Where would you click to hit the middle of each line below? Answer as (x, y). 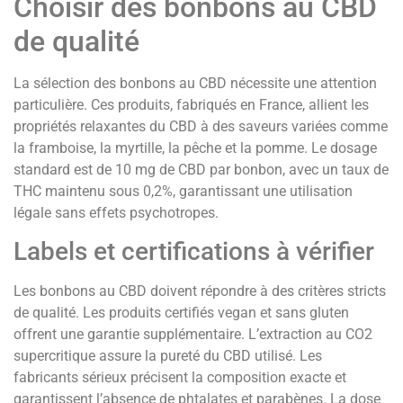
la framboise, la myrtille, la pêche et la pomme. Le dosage (195, 148)
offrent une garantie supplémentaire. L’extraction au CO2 (193, 335)
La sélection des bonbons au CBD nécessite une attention (195, 83)
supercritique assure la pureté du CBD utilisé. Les (168, 356)
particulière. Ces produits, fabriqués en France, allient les (191, 104)
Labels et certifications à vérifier (194, 252)
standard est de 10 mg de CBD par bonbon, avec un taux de (201, 169)
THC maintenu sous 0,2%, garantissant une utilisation (183, 191)
